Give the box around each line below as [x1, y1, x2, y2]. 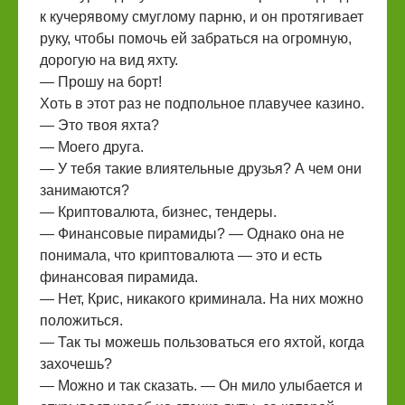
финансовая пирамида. [40, 269, 198, 285]
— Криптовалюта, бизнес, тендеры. [40, 204, 277, 220]
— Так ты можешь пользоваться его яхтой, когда [40, 334, 364, 350]
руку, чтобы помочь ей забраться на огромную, [40, 31, 352, 46]
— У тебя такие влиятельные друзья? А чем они [40, 161, 362, 176]
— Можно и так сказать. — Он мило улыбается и [40, 378, 363, 393]
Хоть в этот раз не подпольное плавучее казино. [40, 96, 364, 111]
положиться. [40, 313, 123, 328]
